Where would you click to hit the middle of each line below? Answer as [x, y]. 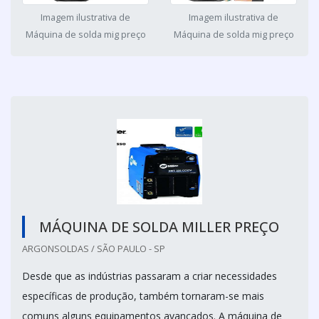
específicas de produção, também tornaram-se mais [143, 296]
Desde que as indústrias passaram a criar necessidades [150, 276]
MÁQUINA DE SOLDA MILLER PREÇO [159, 227]
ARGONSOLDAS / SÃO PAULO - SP [94, 249]
